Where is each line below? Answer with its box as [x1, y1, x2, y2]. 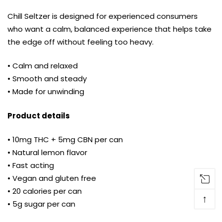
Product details [7, 110, 70, 121]
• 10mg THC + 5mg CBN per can [7, 134, 123, 145]
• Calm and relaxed [7, 60, 78, 71]
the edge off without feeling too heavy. [7, 36, 154, 47]
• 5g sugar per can [7, 199, 75, 210]
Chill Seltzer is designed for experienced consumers [7, 10, 198, 21]
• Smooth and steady [7, 73, 87, 84]
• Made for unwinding [7, 86, 84, 97]
